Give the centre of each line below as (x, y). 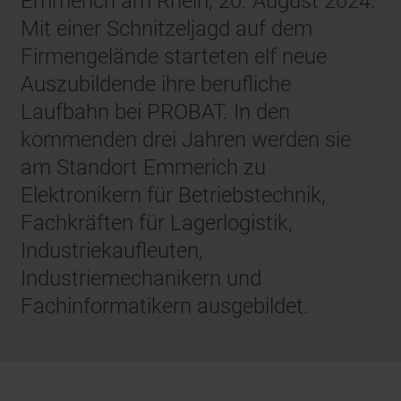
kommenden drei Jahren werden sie (186, 140)
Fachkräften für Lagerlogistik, (157, 223)
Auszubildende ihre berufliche (156, 85)
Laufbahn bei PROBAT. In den (156, 112)
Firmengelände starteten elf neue (174, 57)
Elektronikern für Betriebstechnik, (174, 196)
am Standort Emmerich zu (144, 168)
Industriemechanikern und (141, 279)
